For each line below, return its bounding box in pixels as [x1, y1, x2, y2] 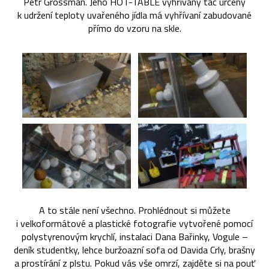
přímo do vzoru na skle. [88, 21, 181, 36]
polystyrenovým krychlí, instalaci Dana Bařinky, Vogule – [21, 229, 248, 244]
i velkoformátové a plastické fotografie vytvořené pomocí [16, 216, 253, 231]
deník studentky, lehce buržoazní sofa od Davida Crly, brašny [14, 242, 255, 257]
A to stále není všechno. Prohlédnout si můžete [38, 202, 231, 217]
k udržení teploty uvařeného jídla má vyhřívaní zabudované [17, 8, 252, 23]
